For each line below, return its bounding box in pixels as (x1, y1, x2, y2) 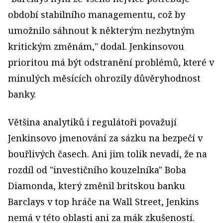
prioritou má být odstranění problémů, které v (8, 56, 214, 69)
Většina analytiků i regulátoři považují (8, 116, 177, 128)
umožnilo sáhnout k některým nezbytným (8, 24, 195, 37)
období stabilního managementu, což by (8, 8, 185, 21)
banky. (8, 88, 36, 101)
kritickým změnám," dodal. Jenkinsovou (8, 40, 184, 53)
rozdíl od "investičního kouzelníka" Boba (8, 164, 186, 176)
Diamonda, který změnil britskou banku (8, 180, 185, 192)
